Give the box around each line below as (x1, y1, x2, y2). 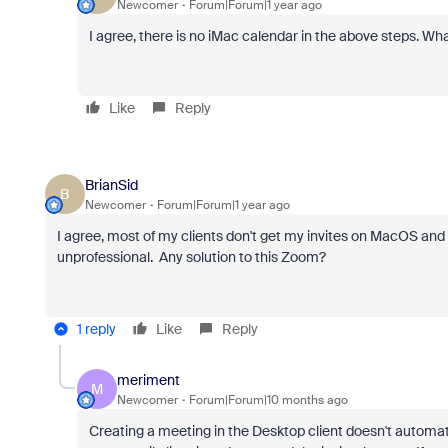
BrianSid (84, 175, 138, 194)
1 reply (76, 320, 116, 339)
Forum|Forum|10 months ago (188, 391, 348, 408)
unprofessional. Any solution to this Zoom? (56, 248, 326, 267)
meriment (116, 370, 180, 389)
